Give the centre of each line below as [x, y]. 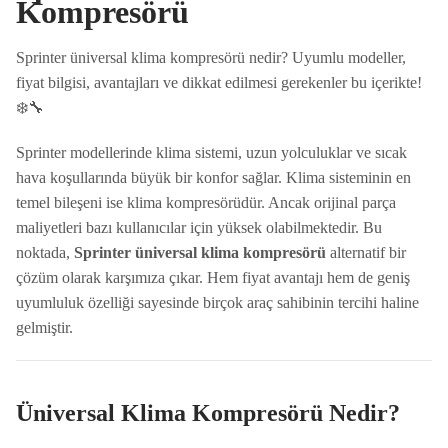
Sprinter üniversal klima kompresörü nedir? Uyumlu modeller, [210, 57]
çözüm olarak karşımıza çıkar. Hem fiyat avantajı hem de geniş [212, 277]
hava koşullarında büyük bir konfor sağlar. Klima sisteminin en [213, 177]
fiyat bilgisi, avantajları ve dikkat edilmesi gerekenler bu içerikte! [218, 82]
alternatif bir [365, 252]
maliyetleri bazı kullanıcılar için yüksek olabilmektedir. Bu [198, 227]
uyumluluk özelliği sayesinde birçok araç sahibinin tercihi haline [217, 302]
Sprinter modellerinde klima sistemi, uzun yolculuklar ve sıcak [211, 152]
